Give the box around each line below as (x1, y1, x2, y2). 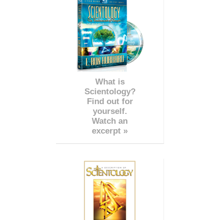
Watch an (92, 116, 128, 126)
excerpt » (92, 126, 128, 136)
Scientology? (84, 87, 136, 97)
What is (95, 77, 125, 87)
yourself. (92, 107, 127, 116)
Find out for (86, 97, 133, 107)
